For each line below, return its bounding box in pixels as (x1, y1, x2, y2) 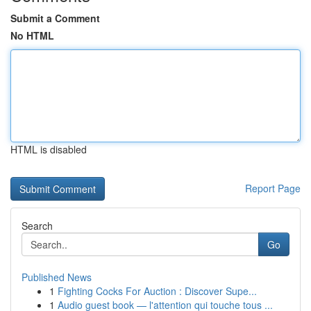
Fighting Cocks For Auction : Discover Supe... (58, 284, 257, 298)
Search (22, 219, 53, 233)
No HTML (10, 28, 54, 42)
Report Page (245, 181, 301, 195)
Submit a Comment (10, 11, 100, 25)
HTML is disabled (10, 142, 87, 156)
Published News (22, 270, 92, 284)
